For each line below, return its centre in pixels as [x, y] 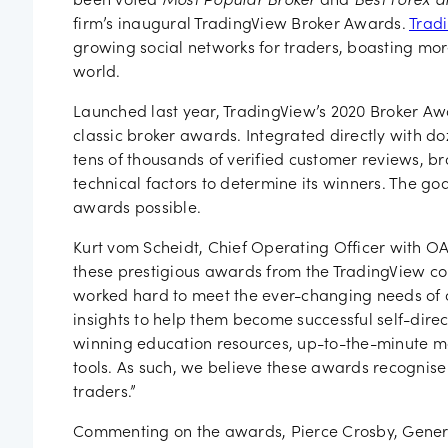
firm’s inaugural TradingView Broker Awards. [241, 25]
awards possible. [137, 209]
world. [97, 73]
